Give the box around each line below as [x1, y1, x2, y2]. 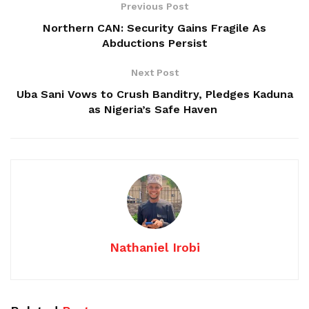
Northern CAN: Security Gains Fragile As [43, 21, 266, 34]
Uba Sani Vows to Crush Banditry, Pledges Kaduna [16, 87, 293, 101]
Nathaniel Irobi [109, 239, 200, 255]
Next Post [130, 66, 179, 78]
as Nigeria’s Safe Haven [88, 102, 221, 116]
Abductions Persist [101, 36, 208, 50]
